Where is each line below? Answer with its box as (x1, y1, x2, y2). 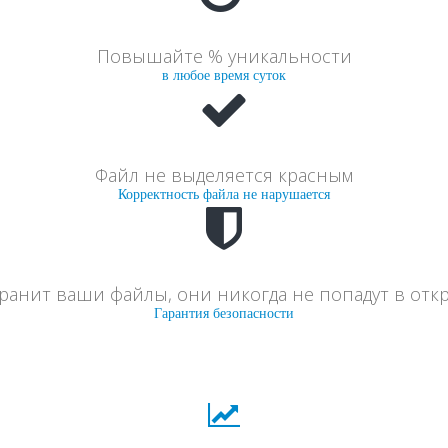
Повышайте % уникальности (96, 43, 352, 68)
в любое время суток (162, 67, 286, 83)
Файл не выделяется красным (95, 162, 353, 187)
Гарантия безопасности (154, 305, 294, 321)
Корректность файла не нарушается (118, 186, 330, 202)
